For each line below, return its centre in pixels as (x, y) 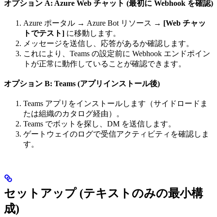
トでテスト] (44, 33)
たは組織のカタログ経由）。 (74, 114)
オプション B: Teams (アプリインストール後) (82, 84)
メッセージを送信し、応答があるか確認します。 (108, 43)
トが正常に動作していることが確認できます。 (105, 64)
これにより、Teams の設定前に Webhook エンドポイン (117, 54)
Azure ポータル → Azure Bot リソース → (93, 23)
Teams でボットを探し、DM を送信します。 (100, 124)
